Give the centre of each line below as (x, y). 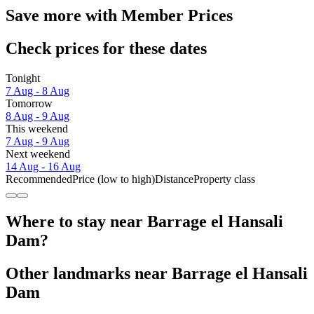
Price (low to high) (114, 179)
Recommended (39, 179)
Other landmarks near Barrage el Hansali (157, 273)
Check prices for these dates (106, 49)
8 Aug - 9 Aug (37, 116)
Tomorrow (29, 104)
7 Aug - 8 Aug (37, 91)
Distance (174, 179)
